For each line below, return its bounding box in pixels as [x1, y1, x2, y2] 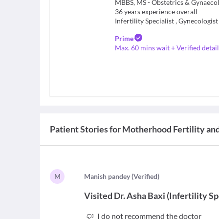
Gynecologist [178, 17, 218, 25]
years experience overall [124, 7, 197, 16]
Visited [84, 190, 113, 201]
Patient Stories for [50, 124, 121, 135]
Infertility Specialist [115, 17, 174, 25]
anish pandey [90, 172, 131, 181]
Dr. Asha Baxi [114, 190, 166, 201]
